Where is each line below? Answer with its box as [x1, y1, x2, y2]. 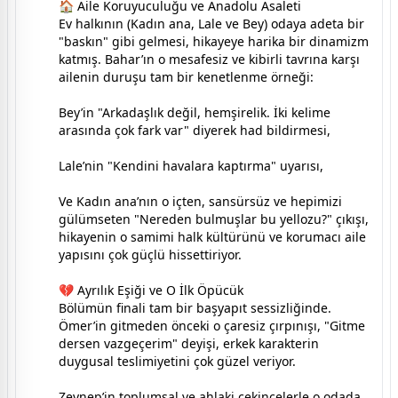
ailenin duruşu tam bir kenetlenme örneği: [59, 68, 314, 85]
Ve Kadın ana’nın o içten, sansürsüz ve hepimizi [59, 192, 342, 210]
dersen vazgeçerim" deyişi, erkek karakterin [59, 334, 319, 352]
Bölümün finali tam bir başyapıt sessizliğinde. [59, 298, 331, 316]
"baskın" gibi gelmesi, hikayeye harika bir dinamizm [59, 32, 369, 50]
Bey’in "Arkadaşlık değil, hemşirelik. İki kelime [59, 103, 330, 121]
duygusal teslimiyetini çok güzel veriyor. [59, 352, 296, 370]
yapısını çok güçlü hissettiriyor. [59, 245, 242, 263]
